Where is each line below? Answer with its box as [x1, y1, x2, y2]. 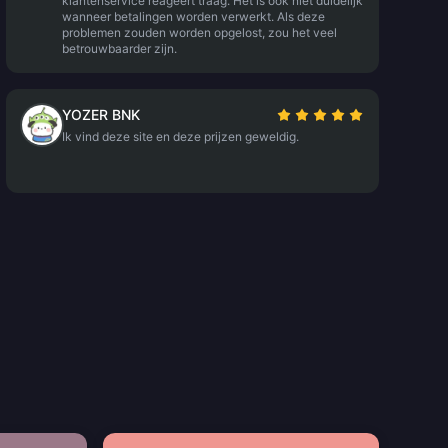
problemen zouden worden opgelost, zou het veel [61, 25, 337, 40]
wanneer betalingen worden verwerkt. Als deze [61, 9, 325, 24]
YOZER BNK [61, 106, 140, 123]
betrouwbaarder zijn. [61, 41, 177, 56]
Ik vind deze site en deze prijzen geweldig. [61, 129, 299, 144]
